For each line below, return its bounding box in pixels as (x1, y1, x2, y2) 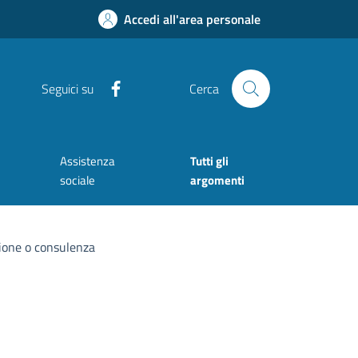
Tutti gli (189, 152, 229, 171)
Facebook (124, 78, 168, 96)
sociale (59, 171, 95, 190)
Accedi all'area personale (124, 10, 261, 29)
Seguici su (41, 78, 93, 98)
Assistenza (59, 152, 115, 171)
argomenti (189, 171, 245, 190)
